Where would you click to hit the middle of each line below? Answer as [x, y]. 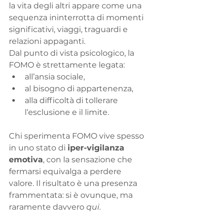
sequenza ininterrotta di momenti [77, 18]
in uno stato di [38, 148]
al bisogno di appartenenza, [79, 89]
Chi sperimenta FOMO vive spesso [77, 136]
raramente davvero [48, 207]
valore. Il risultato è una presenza [74, 184]
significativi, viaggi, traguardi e [69, 30]
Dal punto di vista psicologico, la [73, 53]
